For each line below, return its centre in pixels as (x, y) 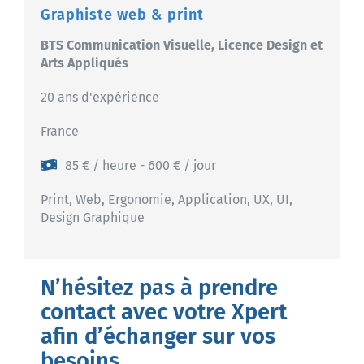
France (59, 131)
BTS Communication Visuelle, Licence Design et (181, 45)
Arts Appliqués (84, 63)
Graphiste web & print (122, 14)
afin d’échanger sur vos (158, 336)
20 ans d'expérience (100, 97)
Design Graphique (92, 217)
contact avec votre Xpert (163, 311)
